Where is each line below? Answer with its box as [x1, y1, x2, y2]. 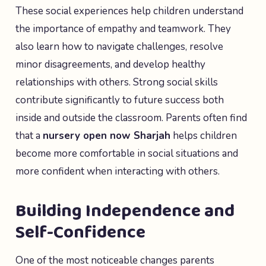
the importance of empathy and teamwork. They [15, 22, 231, 36]
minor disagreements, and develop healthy [15, 58, 205, 71]
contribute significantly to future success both [15, 93, 224, 107]
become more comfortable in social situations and [15, 147, 238, 160]
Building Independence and [15, 197, 235, 226]
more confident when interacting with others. [15, 164, 220, 178]
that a [15, 129, 43, 142]
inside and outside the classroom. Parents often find [15, 111, 247, 125]
